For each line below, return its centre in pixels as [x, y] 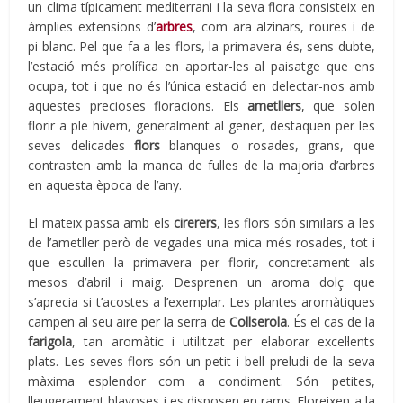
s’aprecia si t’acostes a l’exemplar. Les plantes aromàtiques [201, 302]
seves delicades [81, 146]
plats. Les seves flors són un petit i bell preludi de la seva [201, 362]
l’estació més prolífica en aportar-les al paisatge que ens [201, 67]
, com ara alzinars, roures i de [283, 27]
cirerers [195, 223]
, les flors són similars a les [296, 223]
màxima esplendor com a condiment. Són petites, [201, 381]
